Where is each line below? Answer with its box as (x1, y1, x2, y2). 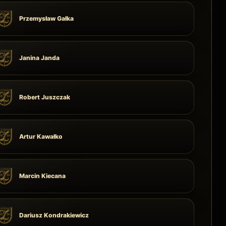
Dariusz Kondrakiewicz (19, 211, 89, 219)
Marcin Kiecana (19, 172, 66, 180)
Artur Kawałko (19, 133, 63, 140)
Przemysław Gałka (19, 15, 74, 22)
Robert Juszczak (19, 93, 71, 101)
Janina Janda (19, 54, 60, 62)
